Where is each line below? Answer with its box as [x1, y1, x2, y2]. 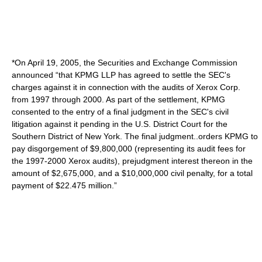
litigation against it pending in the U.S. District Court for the [12, 119, 227, 129]
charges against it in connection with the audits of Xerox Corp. [12, 82, 240, 92]
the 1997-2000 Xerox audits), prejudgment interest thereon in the [12, 156, 253, 166]
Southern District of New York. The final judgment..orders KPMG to [12, 132, 258, 141]
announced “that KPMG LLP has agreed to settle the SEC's [12, 70, 230, 80]
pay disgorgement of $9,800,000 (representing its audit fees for [12, 144, 246, 153]
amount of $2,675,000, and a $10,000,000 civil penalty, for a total [12, 168, 253, 178]
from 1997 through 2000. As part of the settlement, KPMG [12, 95, 225, 104]
